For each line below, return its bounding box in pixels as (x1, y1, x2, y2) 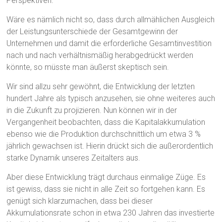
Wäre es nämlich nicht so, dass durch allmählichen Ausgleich (6, 15, 215, 25)
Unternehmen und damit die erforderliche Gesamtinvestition (6, 39, 212, 49)
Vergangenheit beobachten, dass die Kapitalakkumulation (6, 117, 206, 127)
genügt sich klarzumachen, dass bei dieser (6, 196, 153, 206)
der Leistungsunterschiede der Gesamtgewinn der (6, 27, 178, 37)
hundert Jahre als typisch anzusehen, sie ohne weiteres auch (6, 94, 216, 104)
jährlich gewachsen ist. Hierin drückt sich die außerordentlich (6, 141, 214, 151)
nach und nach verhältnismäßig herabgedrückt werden (6, 51, 194, 60)
